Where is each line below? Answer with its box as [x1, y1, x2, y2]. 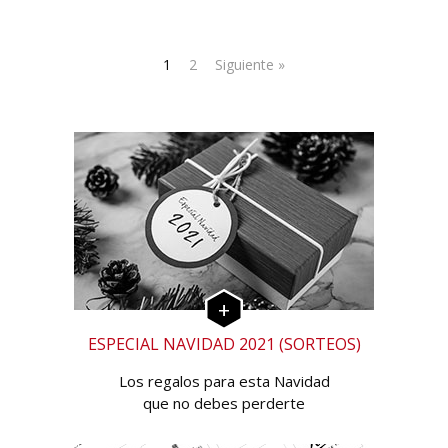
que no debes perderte [143, 393, 305, 414]
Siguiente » [215, 55, 285, 75]
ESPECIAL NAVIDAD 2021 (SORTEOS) [87, 333, 361, 356]
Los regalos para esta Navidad [118, 371, 330, 392]
